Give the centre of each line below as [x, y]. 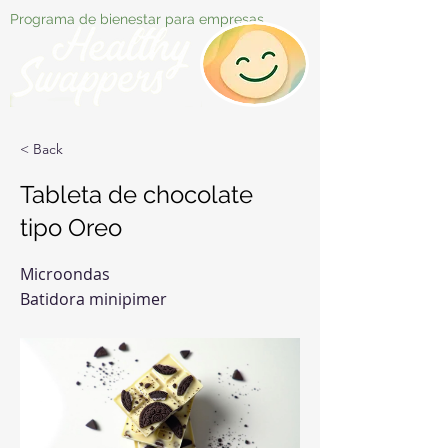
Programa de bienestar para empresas [137, 19]
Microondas [65, 274]
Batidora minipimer [93, 299]
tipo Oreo [71, 227]
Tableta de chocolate [136, 194]
